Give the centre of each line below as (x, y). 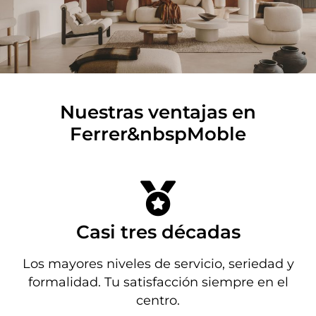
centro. (158, 301)
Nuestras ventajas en (158, 113)
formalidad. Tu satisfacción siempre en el (158, 282)
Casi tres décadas (158, 232)
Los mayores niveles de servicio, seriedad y (158, 264)
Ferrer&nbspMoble (158, 134)
